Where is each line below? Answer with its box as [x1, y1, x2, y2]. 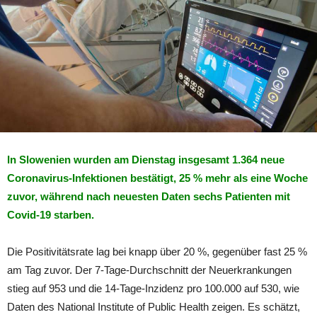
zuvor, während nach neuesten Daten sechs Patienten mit [7, 190, 290, 202]
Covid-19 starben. [7, 208, 97, 221]
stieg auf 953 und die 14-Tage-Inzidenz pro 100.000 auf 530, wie [7, 282, 299, 294]
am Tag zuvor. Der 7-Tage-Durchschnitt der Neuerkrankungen [7, 263, 292, 276]
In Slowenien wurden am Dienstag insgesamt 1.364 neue [7, 153, 284, 166]
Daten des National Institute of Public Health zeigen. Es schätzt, [7, 300, 300, 313]
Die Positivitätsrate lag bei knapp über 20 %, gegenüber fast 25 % [7, 245, 307, 258]
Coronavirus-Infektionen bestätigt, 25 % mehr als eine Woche [7, 171, 308, 184]
